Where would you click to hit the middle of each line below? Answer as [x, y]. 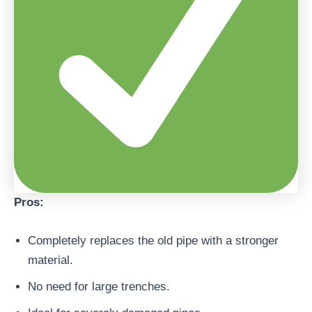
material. [50, 260]
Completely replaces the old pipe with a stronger [153, 241]
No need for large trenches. [99, 287]
